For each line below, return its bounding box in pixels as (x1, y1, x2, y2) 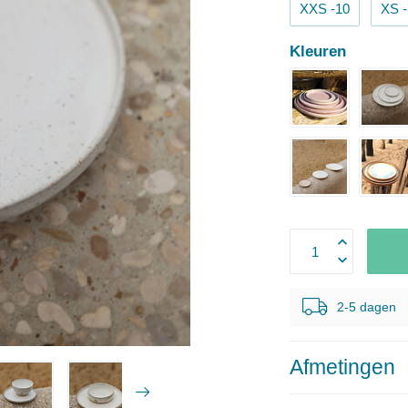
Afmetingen (290, 356, 396, 379)
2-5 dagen (337, 301, 397, 314)
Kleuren (290, 43, 347, 59)
